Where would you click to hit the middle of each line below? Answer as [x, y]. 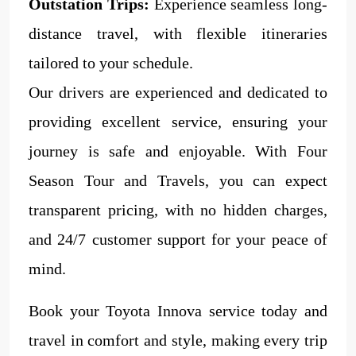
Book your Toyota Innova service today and [178, 310]
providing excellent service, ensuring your [178, 121]
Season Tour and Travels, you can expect [178, 180]
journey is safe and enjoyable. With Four [178, 151]
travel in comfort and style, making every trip [178, 340]
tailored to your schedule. [111, 62]
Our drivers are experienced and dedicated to [178, 92]
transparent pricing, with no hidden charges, [178, 209]
